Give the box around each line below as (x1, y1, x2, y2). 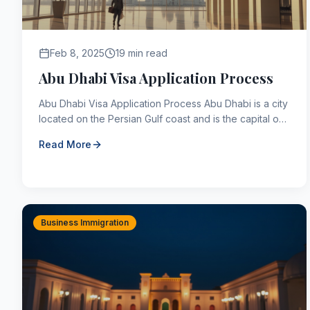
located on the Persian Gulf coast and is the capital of (39, 113, 282, 125)
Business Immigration (41, 217, 129, 228)
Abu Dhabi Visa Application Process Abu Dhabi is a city (39, 98, 204, 109)
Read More (39, 138, 91, 150)
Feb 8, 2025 (50, 47, 104, 59)
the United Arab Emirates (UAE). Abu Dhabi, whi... (39, 128, 259, 140)
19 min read (116, 47, 167, 59)
